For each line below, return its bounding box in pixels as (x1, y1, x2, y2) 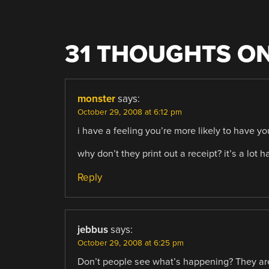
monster (77, 92, 115, 105)
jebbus (77, 223, 108, 236)
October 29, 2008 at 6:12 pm (77, 107, 182, 117)
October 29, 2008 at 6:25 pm (77, 238, 184, 248)
